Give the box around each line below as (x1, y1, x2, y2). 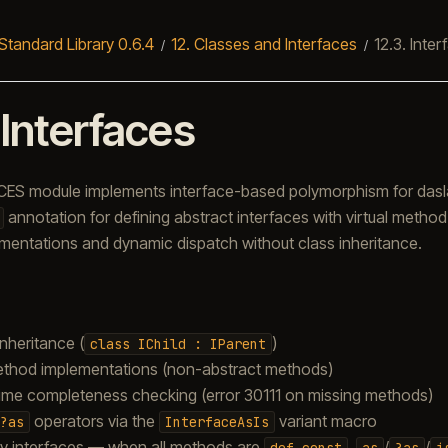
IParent (209, 334, 266, 353)
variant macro (274, 410, 377, 431)
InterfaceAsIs (164, 412, 269, 431)
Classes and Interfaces (193, 33, 357, 54)
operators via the (29, 410, 159, 431)
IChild (137, 334, 186, 353)
